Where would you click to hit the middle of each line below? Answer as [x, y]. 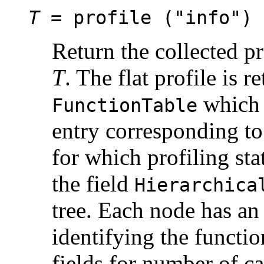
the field [93, 184]
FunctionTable [125, 106]
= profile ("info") [146, 18]
